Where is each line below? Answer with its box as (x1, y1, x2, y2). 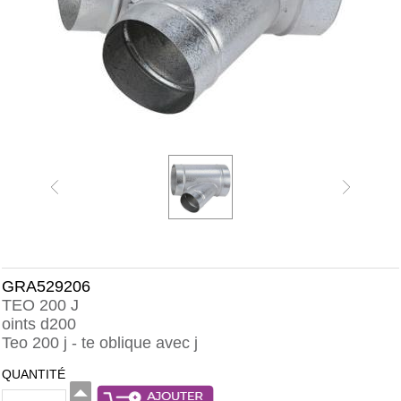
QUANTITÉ (2, 367, 65, 381)
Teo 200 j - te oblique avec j (2, 334, 198, 352)
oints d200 (2, 315, 76, 333)
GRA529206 (2, 277, 90, 295)
